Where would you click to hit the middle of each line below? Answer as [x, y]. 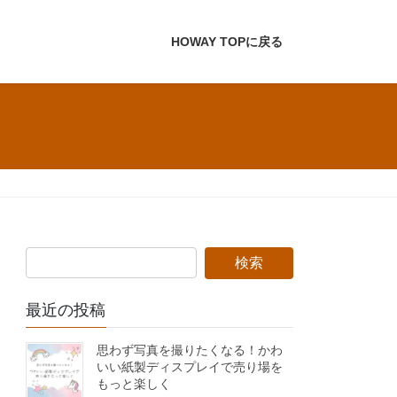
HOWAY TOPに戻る [227, 42]
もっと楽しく [134, 384]
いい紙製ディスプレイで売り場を [190, 367]
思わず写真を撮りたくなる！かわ [190, 350]
